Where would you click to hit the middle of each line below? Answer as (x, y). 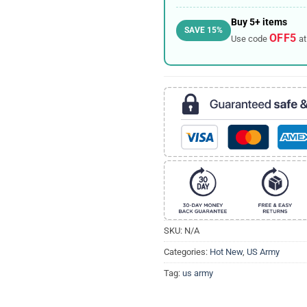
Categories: (187, 251)
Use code (250, 39)
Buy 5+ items (259, 22)
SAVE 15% (203, 30)
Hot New (226, 251)
